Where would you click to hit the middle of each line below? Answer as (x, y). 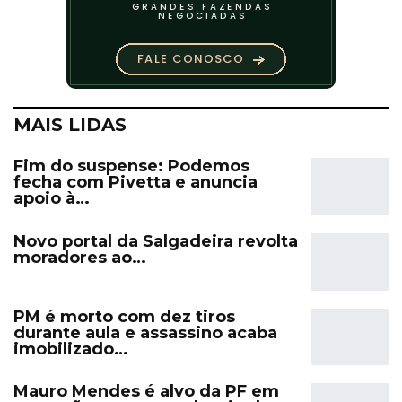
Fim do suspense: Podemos (131, 166)
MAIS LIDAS (70, 125)
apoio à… (52, 199)
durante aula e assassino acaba (145, 332)
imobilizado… (71, 349)
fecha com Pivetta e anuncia (135, 183)
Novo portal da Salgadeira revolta (156, 241)
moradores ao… (80, 257)
